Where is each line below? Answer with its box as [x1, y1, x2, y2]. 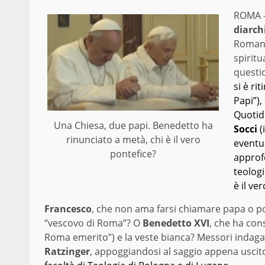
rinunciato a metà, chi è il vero [66, 133, 201, 147]
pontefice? [110, 147, 156, 161]
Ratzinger [44, 245, 90, 258]
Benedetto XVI [143, 216, 209, 230]
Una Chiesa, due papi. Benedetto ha [53, 119, 213, 132]
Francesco [44, 202, 92, 216]
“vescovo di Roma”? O [44, 216, 143, 230]
